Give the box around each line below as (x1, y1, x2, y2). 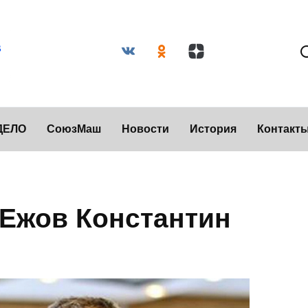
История (190, 123, 236, 135)
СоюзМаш (47, 123, 101, 135)
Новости (122, 123, 169, 135)
